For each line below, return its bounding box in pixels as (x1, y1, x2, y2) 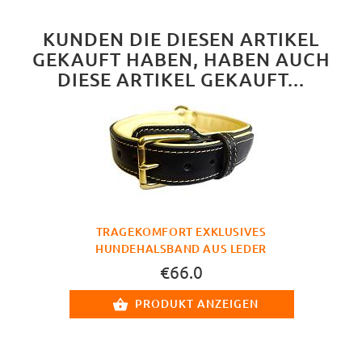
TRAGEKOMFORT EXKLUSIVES (95, 224, 267, 240)
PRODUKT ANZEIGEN (135, 296, 259, 312)
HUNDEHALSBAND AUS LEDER (95, 241, 267, 257)
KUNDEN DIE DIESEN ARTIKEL (43, 27, 319, 50)
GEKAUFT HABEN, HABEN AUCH (32, 47, 330, 70)
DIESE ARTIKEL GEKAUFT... (57, 67, 305, 90)
